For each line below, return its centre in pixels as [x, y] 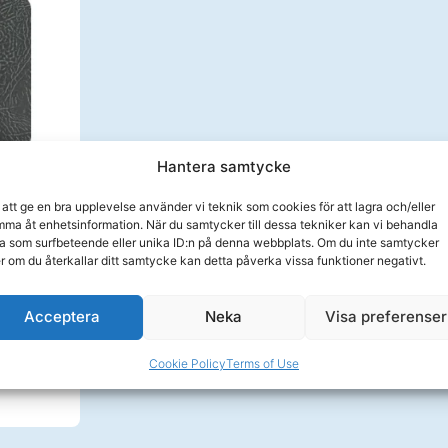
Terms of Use [262, 363]
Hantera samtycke [223, 166]
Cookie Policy [187, 363]
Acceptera [61, 316]
